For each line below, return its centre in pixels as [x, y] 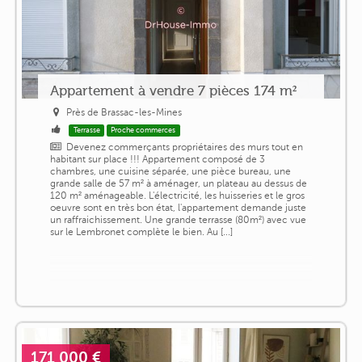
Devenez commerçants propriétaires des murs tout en [185, 147]
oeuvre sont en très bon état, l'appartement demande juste [178, 208]
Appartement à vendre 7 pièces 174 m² [173, 91]
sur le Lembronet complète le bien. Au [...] [141, 232]
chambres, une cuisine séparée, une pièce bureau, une [170, 172]
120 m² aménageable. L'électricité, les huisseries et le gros [177, 196]
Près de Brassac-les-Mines [124, 113]
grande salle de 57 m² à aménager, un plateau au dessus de [178, 184]
